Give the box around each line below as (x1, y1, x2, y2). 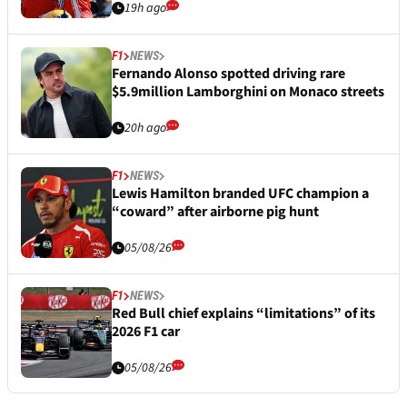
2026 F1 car (112, 322, 180, 342)
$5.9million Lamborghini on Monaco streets (112, 82, 384, 103)
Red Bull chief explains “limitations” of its (112, 303, 375, 324)
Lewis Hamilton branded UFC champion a (112, 184, 369, 204)
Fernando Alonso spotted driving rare (112, 64, 345, 84)
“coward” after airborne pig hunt (112, 202, 319, 223)
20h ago (124, 119, 166, 138)
